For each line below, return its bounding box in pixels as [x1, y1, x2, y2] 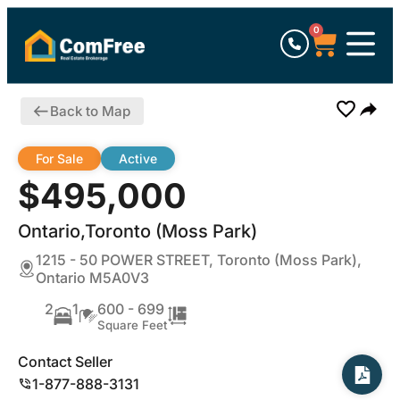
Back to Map [49, 102, 130, 120]
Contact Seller [18, 352, 112, 371]
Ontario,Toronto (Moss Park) [18, 221, 257, 242]
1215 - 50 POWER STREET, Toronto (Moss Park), [36, 251, 362, 269]
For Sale [36, 151, 83, 166]
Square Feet [97, 318, 168, 332]
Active [119, 151, 157, 166]
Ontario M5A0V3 [36, 269, 149, 287]
